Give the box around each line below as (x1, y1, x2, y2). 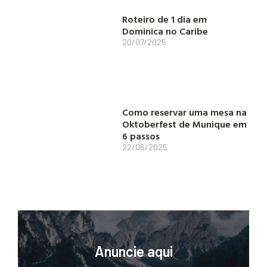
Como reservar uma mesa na (122, 104, 247, 119)
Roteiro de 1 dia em (122, 12, 207, 27)
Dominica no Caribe (122, 24, 209, 39)
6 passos (122, 128, 160, 143)
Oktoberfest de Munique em (122, 116, 247, 131)
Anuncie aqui (94, 242, 173, 260)
